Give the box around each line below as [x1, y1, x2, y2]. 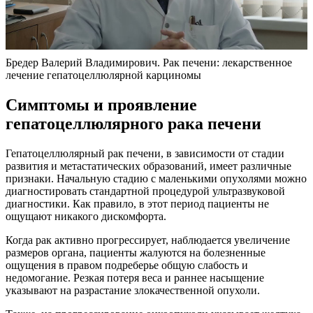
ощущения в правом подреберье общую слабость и [6, 259, 248, 272]
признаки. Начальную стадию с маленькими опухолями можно [6, 173, 307, 185]
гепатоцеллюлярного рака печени [6, 115, 261, 133]
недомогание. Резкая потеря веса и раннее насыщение [6, 272, 264, 284]
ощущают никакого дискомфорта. [6, 210, 166, 223]
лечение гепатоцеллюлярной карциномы [6, 69, 201, 82]
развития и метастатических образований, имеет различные [6, 160, 291, 173]
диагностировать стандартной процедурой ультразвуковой [6, 185, 285, 198]
